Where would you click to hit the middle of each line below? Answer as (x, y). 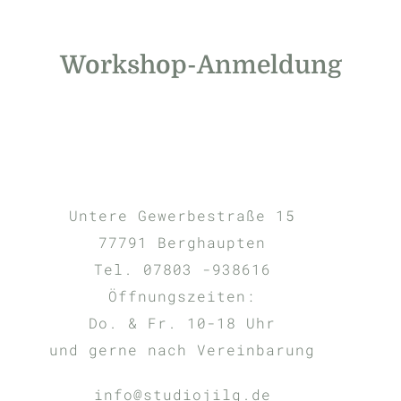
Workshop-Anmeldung (200, 65)
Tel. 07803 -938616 (182, 269)
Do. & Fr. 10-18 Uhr (182, 322)
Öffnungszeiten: (182, 295)
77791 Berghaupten (182, 242)
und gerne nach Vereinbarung (182, 349)
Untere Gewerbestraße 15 (182, 215)
